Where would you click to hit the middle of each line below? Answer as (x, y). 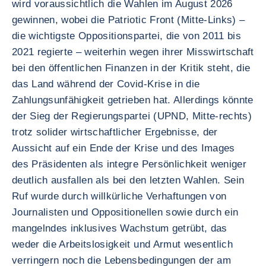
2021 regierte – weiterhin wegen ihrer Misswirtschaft (133, 52)
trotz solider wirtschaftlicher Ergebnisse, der (115, 132)
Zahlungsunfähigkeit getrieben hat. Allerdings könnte (133, 100)
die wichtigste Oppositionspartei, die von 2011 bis (126, 36)
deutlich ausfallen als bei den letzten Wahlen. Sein (128, 180)
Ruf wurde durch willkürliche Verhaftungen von (119, 196)
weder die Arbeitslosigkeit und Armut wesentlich (122, 244)
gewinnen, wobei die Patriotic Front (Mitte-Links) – (129, 20)
